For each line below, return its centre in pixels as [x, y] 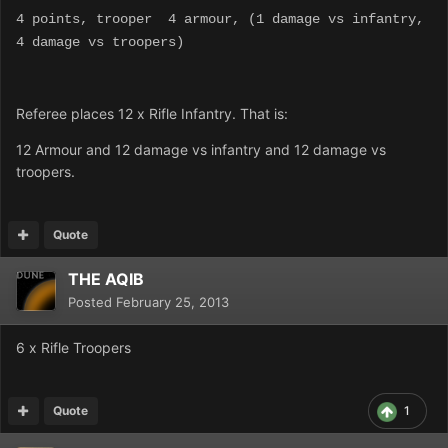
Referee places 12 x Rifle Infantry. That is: [152, 114]
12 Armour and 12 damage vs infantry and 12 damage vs [201, 150]
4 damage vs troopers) [100, 42]
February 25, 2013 [172, 302]
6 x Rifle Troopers [73, 348]
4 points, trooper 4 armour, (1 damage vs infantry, [220, 19]
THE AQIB [106, 279]
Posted [92, 302]
